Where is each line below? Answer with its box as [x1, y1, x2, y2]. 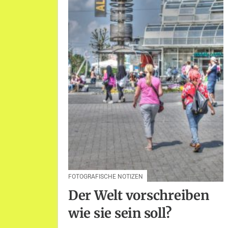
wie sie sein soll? [68, 205, 172, 222]
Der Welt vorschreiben [68, 187, 209, 204]
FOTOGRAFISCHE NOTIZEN [68, 173, 143, 180]
